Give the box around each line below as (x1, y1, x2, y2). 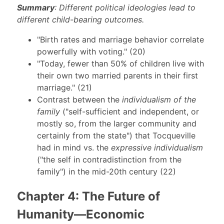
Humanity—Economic (16, 207, 144, 221)
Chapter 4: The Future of (16, 189, 160, 203)
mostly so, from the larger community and (36, 118, 196, 129)
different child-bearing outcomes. (16, 14, 144, 25)
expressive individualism (110, 142, 203, 153)
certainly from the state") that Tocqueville (36, 130, 195, 141)
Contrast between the (36, 94, 122, 105)
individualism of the (121, 94, 196, 105)
